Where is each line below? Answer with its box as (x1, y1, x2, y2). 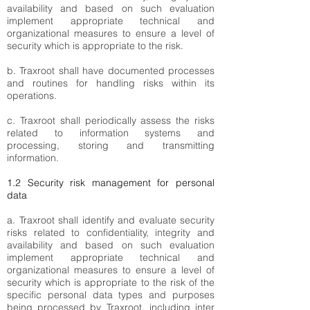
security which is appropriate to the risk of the (7, 276, 215, 289)
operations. (7, 89, 57, 102)
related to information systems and (7, 127, 215, 139)
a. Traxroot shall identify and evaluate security (7, 214, 215, 226)
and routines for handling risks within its (7, 77, 215, 89)
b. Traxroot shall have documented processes (7, 64, 215, 77)
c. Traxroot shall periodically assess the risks (7, 114, 215, 127)
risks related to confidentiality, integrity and (7, 226, 215, 239)
